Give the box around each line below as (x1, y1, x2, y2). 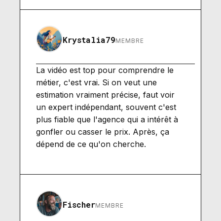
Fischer (63, 199, 95, 210)
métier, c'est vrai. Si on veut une (36, 77, 157, 87)
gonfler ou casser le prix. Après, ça (36, 126, 169, 137)
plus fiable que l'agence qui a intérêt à (36, 114, 178, 124)
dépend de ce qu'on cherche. (36, 139, 146, 149)
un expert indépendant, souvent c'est (36, 102, 176, 112)
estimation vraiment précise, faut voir (36, 89, 175, 100)
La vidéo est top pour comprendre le (36, 65, 174, 75)
